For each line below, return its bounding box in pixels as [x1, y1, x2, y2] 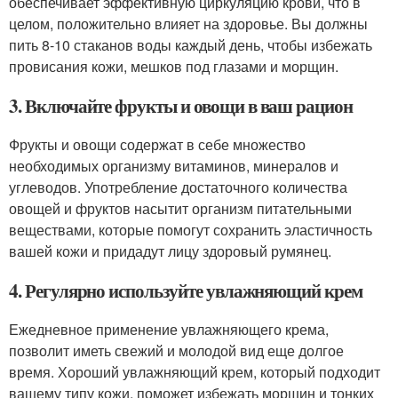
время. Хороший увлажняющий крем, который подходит [9, 362, 380, 383]
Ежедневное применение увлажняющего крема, [9, 319, 329, 340]
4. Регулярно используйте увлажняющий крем [9, 277, 362, 305]
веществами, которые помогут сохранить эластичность [9, 219, 372, 241]
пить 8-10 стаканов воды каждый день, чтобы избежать [9, 35, 372, 56]
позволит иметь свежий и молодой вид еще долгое [9, 340, 344, 362]
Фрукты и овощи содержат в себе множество [9, 134, 306, 155]
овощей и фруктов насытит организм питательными [9, 198, 352, 219]
